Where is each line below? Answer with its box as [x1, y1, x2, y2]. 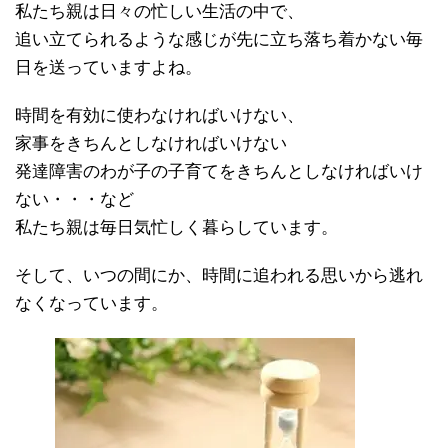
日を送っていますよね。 [15, 57, 202, 77]
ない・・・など [15, 189, 134, 209]
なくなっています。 [15, 293, 168, 313]
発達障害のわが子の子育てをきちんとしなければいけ [15, 161, 423, 181]
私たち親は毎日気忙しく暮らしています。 [15, 217, 338, 237]
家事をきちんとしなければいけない [15, 133, 287, 153]
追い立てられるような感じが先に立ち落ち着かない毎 [15, 29, 423, 49]
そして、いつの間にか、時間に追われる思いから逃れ [15, 265, 423, 285]
